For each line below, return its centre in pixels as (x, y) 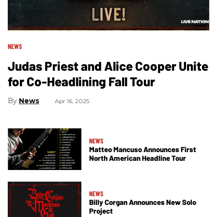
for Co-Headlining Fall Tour (81, 81)
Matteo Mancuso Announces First (143, 149)
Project (101, 210)
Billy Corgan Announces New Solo (143, 202)
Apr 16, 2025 (72, 101)
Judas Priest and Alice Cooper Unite (108, 66)
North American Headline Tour (138, 158)
